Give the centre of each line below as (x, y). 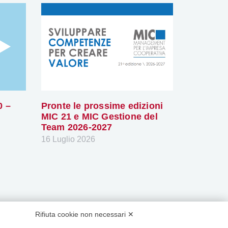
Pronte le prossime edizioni (102, 106)
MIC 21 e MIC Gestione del (99, 116)
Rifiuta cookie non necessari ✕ (84, 214)
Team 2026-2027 (77, 127)
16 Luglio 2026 (68, 139)
